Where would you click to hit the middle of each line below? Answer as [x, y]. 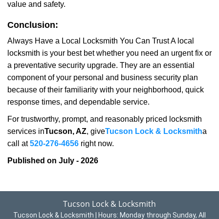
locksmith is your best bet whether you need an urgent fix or [109, 53]
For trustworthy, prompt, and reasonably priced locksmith [105, 119]
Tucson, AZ [66, 131]
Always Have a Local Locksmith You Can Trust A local [101, 41]
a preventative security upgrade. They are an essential [101, 65]
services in [26, 131]
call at [19, 143]
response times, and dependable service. [78, 102]
